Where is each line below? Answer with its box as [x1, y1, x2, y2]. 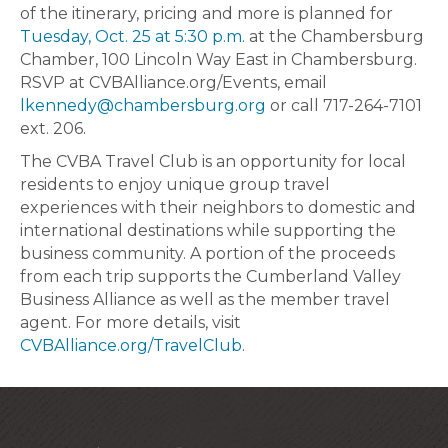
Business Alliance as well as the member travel [20, 290, 390, 310]
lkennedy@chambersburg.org [20, 96, 266, 116]
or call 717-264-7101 [266, 96, 422, 116]
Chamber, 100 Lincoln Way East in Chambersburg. [20, 50, 417, 70]
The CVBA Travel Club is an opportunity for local [20, 152, 406, 172]
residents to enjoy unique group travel [20, 175, 330, 195]
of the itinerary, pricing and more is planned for [20, 4, 393, 24]
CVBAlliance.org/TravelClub [20, 336, 242, 356]
